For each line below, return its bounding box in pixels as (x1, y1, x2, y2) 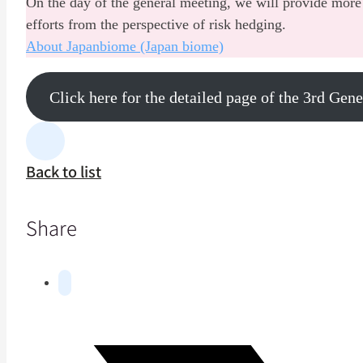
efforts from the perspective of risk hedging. (26, 16, 286, 33)
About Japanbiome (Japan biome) (26, 38, 224, 55)
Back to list (26, 160, 101, 182)
